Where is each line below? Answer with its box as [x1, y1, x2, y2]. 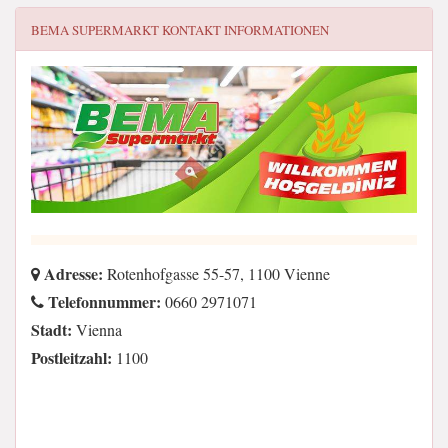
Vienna [72, 318, 122, 340]
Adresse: [40, 261, 103, 285]
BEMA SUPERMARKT [31, 21, 159, 39]
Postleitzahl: [31, 345, 112, 369]
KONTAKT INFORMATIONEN [159, 21, 329, 39]
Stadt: [31, 317, 72, 341]
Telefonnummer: [44, 289, 161, 313]
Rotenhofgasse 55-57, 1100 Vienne [103, 262, 330, 284]
